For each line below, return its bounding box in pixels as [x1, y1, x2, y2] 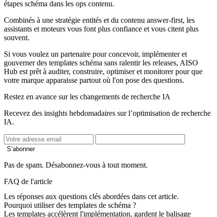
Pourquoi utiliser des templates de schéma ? [4, 201, 136, 210]
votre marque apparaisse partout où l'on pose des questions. [4, 76, 184, 84]
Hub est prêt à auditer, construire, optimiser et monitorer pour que [4, 67, 202, 76]
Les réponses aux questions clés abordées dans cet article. [4, 192, 179, 201]
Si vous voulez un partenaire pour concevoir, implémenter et [4, 49, 187, 58]
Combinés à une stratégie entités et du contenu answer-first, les [4, 15, 195, 24]
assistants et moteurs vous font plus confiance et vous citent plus [4, 24, 199, 33]
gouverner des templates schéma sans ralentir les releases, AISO [4, 58, 198, 67]
